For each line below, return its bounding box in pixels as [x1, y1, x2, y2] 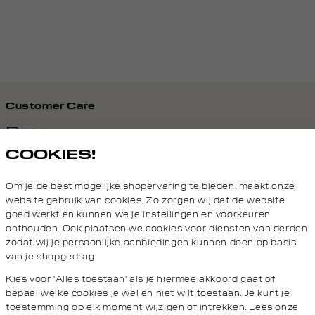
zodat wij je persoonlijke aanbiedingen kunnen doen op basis [6, 237, 297, 248]
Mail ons [25, 126, 66, 138]
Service [15, 227, 52, 239]
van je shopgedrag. [6, 251, 97, 262]
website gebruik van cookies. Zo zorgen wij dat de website [6, 195, 285, 206]
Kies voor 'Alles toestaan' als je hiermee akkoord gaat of [6, 274, 276, 285]
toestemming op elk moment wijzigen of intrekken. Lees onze [6, 302, 299, 313]
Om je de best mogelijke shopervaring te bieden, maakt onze [6, 181, 295, 192]
